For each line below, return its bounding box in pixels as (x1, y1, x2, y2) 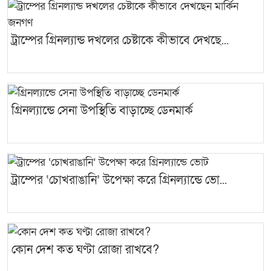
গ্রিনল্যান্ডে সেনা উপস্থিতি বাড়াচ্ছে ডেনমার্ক (11, 102, 193, 119)
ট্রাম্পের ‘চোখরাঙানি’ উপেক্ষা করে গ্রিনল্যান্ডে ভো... (11, 172, 227, 188)
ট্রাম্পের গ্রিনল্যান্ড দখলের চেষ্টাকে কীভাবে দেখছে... (11, 33, 229, 49)
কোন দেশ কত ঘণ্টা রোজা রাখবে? (11, 241, 159, 258)
